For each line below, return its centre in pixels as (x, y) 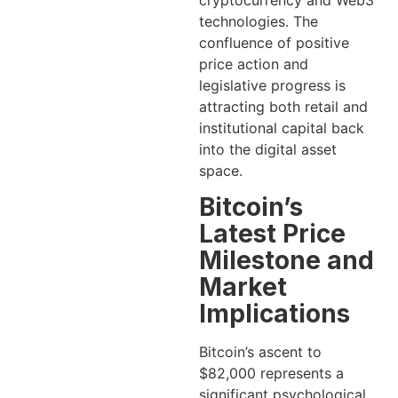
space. (221, 171)
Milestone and (287, 261)
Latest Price (272, 234)
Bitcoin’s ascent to (260, 352)
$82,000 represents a (271, 374)
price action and (254, 64)
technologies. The (259, 21)
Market (243, 287)
